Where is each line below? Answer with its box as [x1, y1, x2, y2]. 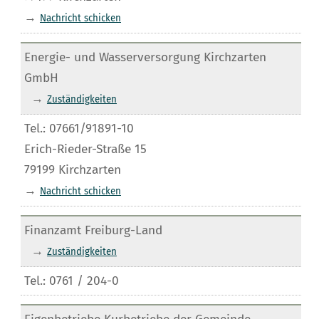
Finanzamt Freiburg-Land [23, 222, 162, 238]
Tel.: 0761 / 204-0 [23, 273, 119, 288]
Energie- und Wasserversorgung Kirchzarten [23, 49, 266, 65]
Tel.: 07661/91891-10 [23, 120, 134, 136]
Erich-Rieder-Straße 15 [23, 141, 147, 157]
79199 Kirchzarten [23, 162, 121, 177]
